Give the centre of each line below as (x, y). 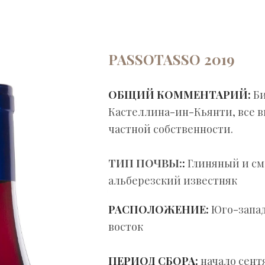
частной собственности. (171, 129)
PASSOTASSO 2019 (172, 59)
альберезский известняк (173, 181)
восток (126, 227)
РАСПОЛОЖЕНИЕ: (160, 210)
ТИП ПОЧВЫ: (145, 164)
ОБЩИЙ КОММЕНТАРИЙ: (181, 95)
